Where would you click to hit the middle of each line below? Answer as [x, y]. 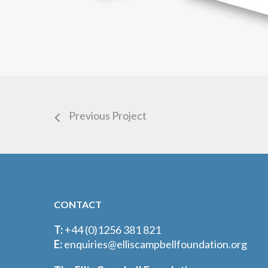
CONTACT [78, 205]
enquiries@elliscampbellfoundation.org [156, 244]
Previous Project [108, 116]
